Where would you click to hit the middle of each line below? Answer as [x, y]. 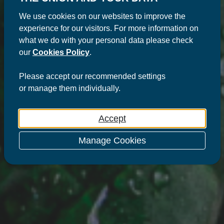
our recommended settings [117, 76]
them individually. [88, 88]
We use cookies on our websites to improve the [102, 16]
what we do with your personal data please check [106, 40]
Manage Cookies [112, 140]
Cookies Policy [61, 52]
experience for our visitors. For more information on [108, 28]
